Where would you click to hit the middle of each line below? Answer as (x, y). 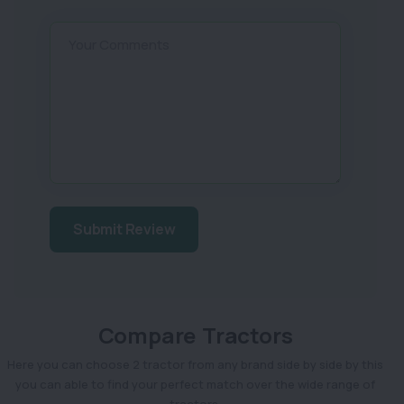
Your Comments (119, 44)
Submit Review (124, 229)
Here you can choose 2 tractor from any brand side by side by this (195, 364)
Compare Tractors (195, 335)
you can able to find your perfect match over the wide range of (195, 384)
